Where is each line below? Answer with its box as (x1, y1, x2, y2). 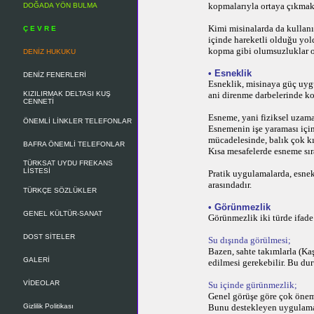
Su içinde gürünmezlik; (208, 280, 297, 290)
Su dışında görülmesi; (208, 235, 291, 245)
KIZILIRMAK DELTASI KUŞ (23, 90, 111, 97)
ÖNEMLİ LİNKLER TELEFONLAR (23, 117, 132, 125)
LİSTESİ (23, 167, 50, 175)
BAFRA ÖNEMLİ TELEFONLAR (23, 140, 125, 148)
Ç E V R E (23, 25, 56, 32)
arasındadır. (208, 179, 252, 190)
